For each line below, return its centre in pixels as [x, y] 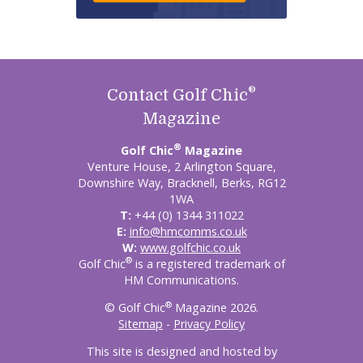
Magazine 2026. [215, 307]
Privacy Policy [209, 323]
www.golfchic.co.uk [190, 247]
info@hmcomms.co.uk [188, 231]
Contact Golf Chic [177, 96]
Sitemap [141, 323]
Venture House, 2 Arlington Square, [181, 166]
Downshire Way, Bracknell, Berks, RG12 [181, 182]
